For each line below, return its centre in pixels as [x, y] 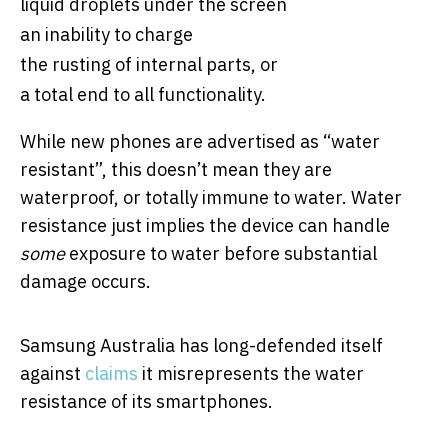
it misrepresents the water [251, 373]
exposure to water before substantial [221, 253]
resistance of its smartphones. [146, 401]
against [52, 373]
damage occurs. [85, 281]
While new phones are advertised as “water [200, 141]
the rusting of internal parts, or [149, 64]
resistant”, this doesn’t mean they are [176, 169]
